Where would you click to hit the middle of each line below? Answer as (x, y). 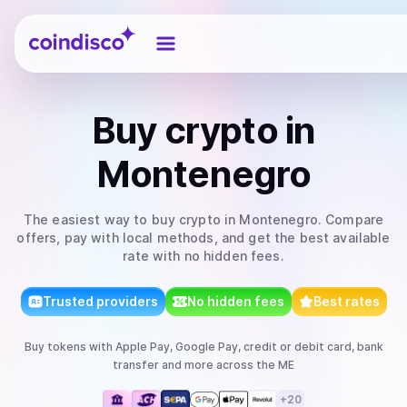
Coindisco (61, 30)
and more (186, 365)
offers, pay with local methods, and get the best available (203, 238)
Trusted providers (100, 301)
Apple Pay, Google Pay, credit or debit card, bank (249, 347)
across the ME (254, 365)
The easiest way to (87, 219)
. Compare (351, 219)
